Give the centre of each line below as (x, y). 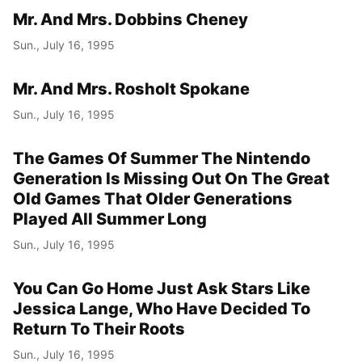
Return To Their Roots (99, 328)
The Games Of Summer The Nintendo (162, 158)
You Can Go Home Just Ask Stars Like (162, 288)
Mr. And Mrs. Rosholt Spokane (131, 88)
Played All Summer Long (110, 219)
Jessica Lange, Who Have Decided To (162, 308)
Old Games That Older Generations (153, 198)
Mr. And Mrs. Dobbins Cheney (130, 19)
